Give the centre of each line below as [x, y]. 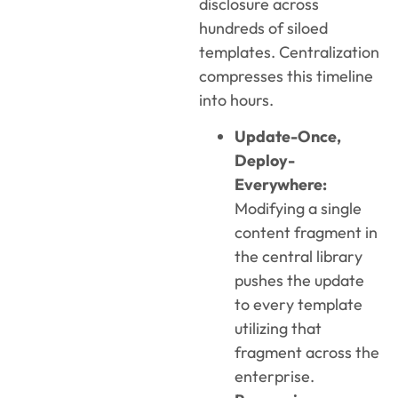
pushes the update [299, 280]
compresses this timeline [286, 76]
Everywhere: [281, 184]
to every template [298, 304]
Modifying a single [298, 208]
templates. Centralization [289, 52]
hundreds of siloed [263, 28]
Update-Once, [288, 136]
